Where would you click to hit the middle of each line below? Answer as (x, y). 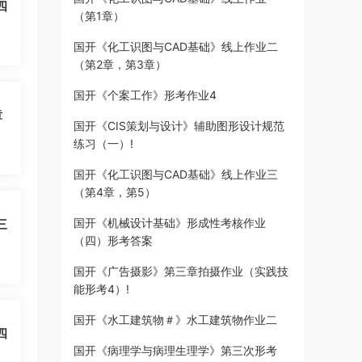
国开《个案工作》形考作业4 (145, 95)
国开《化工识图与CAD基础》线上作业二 (176, 46)
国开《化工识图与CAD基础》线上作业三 (176, 174)
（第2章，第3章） (120, 64)
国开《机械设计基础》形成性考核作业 (170, 223)
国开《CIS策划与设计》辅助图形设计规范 (179, 126)
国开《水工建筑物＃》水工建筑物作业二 (175, 320)
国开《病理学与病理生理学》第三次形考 (175, 350)
